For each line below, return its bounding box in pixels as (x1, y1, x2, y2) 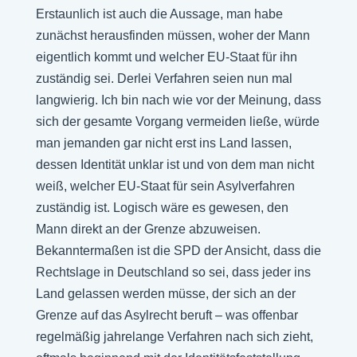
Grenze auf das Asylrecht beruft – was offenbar (35, 308, 298, 322)
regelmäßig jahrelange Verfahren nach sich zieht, (35, 330, 313, 343)
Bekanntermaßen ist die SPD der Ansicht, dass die (35, 244, 321, 257)
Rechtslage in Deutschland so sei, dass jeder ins (35, 265, 311, 279)
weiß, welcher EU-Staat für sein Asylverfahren (35, 179, 295, 193)
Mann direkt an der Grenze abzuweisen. (35, 222, 261, 236)
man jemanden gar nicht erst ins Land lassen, (35, 136, 292, 150)
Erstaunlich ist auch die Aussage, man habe (35, 7, 283, 21)
